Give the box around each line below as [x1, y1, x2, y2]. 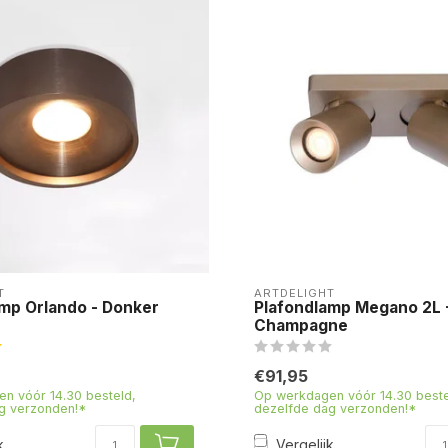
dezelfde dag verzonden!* [254, 400, 417, 416]
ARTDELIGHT [254, 285, 335, 300]
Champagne [254, 315, 348, 335]
